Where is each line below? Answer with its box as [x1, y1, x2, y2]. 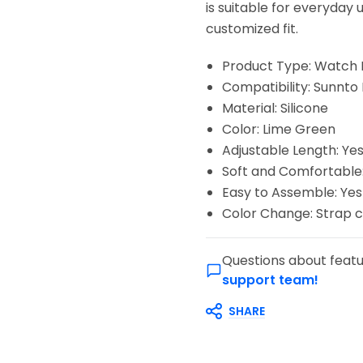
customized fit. [206, 19, 298, 38]
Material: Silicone [222, 99, 328, 117]
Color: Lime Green [222, 120, 335, 139]
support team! [222, 271, 318, 289]
